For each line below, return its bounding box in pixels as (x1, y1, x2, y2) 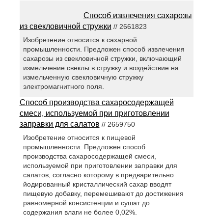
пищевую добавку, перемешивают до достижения (23, 190, 184, 198)
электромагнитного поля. (23, 82, 104, 91)
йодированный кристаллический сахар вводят (23, 180, 171, 189)
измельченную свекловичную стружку (23, 73, 143, 82)
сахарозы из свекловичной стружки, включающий (23, 55, 182, 63)
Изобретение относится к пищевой (23, 134, 136, 142)
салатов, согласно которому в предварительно (23, 171, 174, 179)
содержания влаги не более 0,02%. (23, 208, 137, 217)
